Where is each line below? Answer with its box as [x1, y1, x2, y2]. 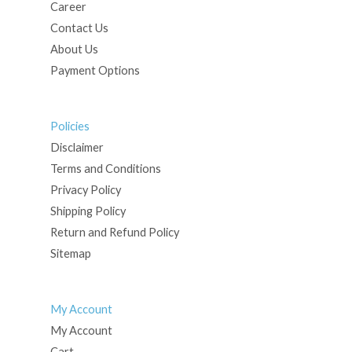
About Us [50, 42, 99, 57]
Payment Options [50, 64, 141, 78]
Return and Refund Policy [50, 225, 180, 239]
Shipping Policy [50, 203, 126, 218]
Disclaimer [50, 140, 104, 154]
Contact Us [50, 21, 109, 35]
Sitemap [50, 246, 92, 260]
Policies [50, 119, 90, 133]
